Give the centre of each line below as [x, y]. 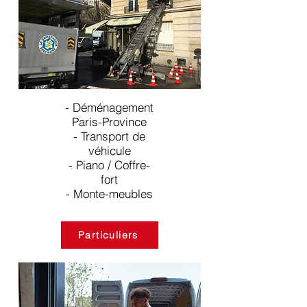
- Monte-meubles [109, 194]
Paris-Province [109, 122]
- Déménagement [109, 107]
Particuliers [108, 235]
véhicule [109, 150]
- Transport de [109, 136]
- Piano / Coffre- [109, 165]
